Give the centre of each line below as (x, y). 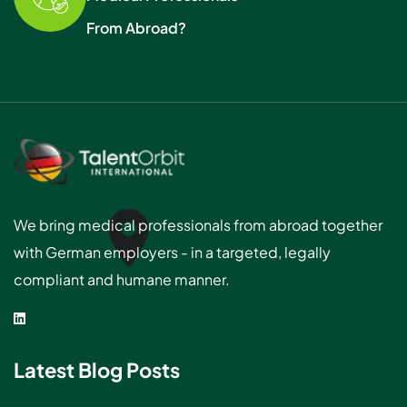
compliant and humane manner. (122, 280)
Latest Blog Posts (97, 370)
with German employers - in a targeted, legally (172, 253)
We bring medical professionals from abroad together (198, 225)
